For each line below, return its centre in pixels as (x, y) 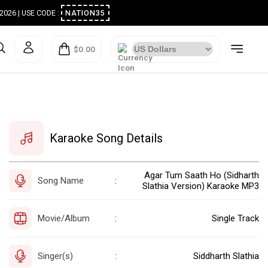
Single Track (235, 218)
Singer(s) (55, 256)
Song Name (61, 180)
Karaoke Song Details (106, 138)
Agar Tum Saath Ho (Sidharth (202, 175)
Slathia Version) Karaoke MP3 (201, 186)
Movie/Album (64, 218)
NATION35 (105, 13)
